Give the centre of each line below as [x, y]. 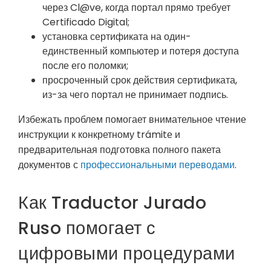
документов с [49, 165]
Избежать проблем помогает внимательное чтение [132, 119]
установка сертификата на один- [117, 36]
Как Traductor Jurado [112, 202]
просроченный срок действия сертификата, [140, 80]
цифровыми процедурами [127, 253]
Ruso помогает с [87, 228]
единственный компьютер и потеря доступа [141, 51]
